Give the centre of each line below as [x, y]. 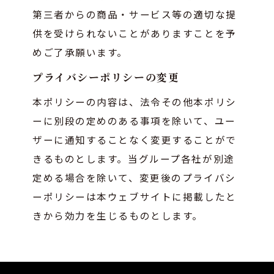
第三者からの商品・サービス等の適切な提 [135, 14]
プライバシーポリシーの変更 [106, 77]
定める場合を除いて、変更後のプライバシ [134, 177]
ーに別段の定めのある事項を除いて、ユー [134, 120]
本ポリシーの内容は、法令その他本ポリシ [135, 101]
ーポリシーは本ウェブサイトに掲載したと [135, 196]
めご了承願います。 [80, 52]
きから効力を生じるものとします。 [118, 215]
